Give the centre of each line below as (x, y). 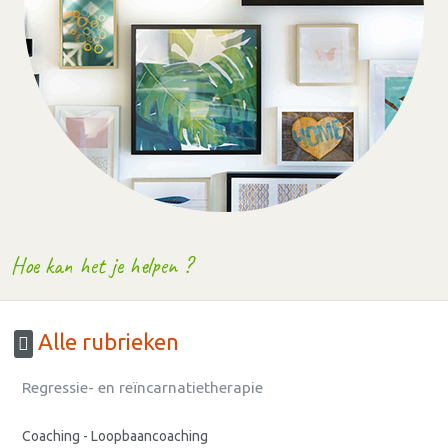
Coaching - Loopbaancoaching (115, 436)
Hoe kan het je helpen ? (102, 265)
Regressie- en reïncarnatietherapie (142, 388)
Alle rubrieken (106, 342)
